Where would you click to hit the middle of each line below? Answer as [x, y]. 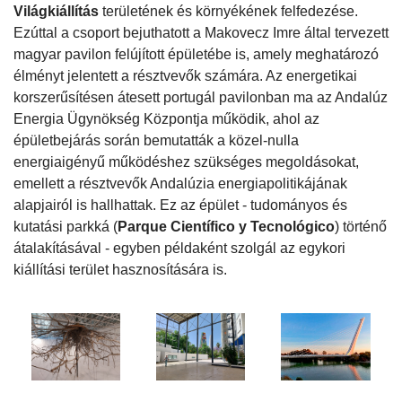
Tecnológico [293, 227]
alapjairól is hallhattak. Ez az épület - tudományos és [180, 205]
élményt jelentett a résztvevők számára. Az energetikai [185, 76]
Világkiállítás [56, 12]
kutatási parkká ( [66, 227]
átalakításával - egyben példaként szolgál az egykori [179, 249]
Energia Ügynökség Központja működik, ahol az [166, 119]
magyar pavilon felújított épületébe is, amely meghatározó [196, 55]
